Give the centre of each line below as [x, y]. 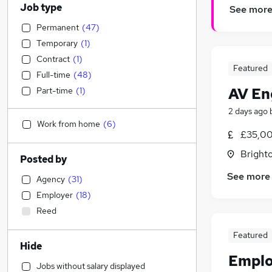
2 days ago [248, 111]
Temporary [57, 43]
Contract [53, 59]
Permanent [58, 27]
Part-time [55, 90]
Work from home [69, 124]
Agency [51, 179]
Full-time [53, 75]
